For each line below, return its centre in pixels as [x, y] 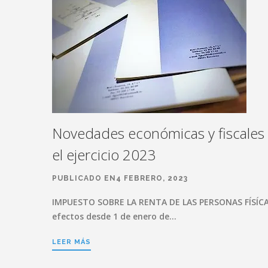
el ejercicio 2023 [104, 154]
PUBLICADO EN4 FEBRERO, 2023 [120, 178]
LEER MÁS [71, 242]
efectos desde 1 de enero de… [114, 216]
